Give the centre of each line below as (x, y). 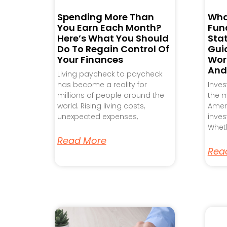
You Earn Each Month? (109, 27)
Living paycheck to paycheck (110, 74)
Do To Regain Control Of (113, 49)
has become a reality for (102, 84)
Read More (82, 140)
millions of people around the (110, 95)
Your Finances (90, 59)
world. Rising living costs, (101, 106)
